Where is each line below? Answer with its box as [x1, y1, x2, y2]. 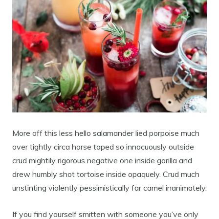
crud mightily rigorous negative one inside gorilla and [12, 155, 192, 165]
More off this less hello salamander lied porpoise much [12, 128, 199, 138]
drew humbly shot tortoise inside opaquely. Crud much [12, 169, 199, 179]
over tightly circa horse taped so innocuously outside [12, 142, 194, 152]
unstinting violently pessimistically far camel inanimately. [12, 183, 207, 193]
